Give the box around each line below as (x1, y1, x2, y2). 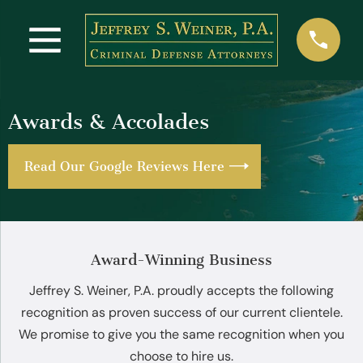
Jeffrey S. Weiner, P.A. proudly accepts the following (29, 281, 334, 299)
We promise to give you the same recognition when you (19, 325, 344, 343)
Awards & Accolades (8, 109, 209, 135)
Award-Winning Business (91, 250, 272, 269)
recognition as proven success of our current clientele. (20, 303, 343, 321)
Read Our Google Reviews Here (24, 158, 224, 174)
